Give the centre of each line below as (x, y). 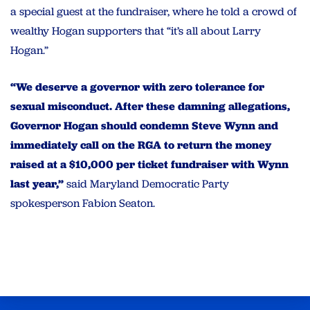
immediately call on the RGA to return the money (141, 145)
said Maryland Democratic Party (148, 184)
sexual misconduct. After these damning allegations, (150, 107)
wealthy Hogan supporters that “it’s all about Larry (136, 31)
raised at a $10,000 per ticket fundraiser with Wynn (149, 165)
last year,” (38, 184)
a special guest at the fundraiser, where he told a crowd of (154, 12)
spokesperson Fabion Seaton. (84, 203)
